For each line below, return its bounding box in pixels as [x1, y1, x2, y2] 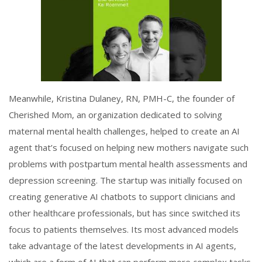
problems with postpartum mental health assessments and [9, 157, 247, 170]
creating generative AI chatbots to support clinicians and [9, 190, 235, 202]
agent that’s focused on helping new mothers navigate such [9, 141, 249, 153]
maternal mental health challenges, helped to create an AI [9, 125, 240, 137]
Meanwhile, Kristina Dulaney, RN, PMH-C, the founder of [9, 92, 235, 104]
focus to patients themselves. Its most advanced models [9, 223, 239, 235]
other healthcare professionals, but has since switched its [9, 206, 240, 219]
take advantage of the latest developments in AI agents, [9, 239, 236, 251]
